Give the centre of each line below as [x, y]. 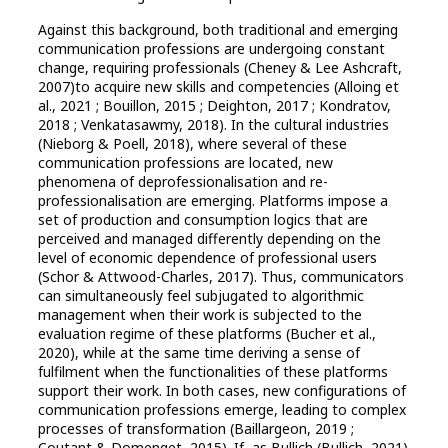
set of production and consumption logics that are [203, 220]
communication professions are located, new [185, 163]
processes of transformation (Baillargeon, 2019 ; [196, 429]
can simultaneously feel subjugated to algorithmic [201, 296]
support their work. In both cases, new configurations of [222, 391]
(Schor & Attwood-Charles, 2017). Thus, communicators [221, 277]
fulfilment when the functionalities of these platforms [213, 372]
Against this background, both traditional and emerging [218, 30]
